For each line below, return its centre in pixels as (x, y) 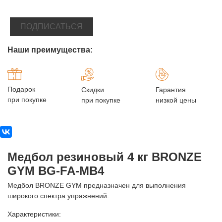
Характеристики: (34, 214)
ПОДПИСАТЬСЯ (52, 26)
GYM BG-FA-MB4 (56, 170)
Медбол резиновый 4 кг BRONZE (105, 157)
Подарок (21, 89)
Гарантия (170, 89)
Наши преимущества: (50, 50)
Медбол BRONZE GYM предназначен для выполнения (97, 185)
